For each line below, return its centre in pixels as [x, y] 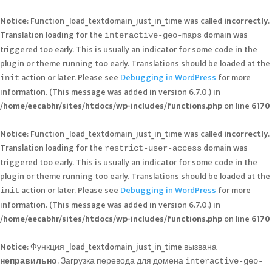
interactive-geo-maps [153, 35]
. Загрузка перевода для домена [121, 261]
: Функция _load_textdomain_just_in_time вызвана [122, 247]
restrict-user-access [153, 148]
